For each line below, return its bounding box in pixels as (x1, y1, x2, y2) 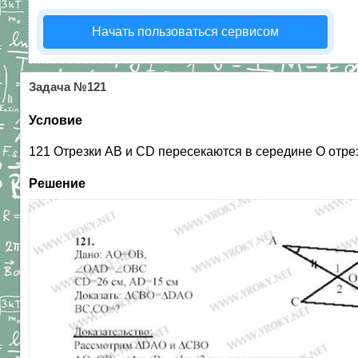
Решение (29, 176, 86, 190)
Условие (29, 113, 82, 127)
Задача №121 (29, 81, 106, 93)
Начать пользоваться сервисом (92, 25, 279, 38)
